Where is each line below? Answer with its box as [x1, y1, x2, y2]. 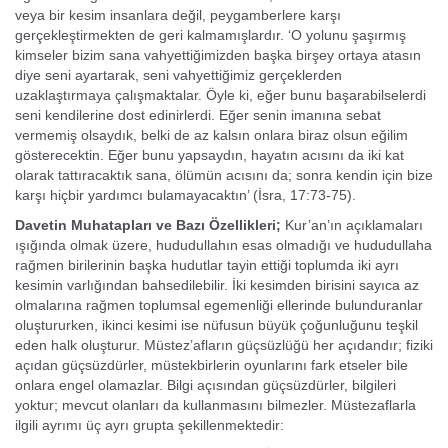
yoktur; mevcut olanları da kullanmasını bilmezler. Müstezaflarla [15, 397, 416, 413]
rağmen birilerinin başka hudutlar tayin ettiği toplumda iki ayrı [15, 257, 399, 273]
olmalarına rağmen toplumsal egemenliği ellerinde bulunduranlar [15, 297, 423, 313]
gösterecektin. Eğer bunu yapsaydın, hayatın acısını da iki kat [15, 147, 404, 163]
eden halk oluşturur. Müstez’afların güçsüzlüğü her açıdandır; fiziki [15, 337, 433, 353]
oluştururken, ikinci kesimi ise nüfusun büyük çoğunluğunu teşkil [15, 317, 418, 333]
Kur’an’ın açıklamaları [285, 217, 423, 233]
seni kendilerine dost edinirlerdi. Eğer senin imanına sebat [15, 107, 381, 123]
